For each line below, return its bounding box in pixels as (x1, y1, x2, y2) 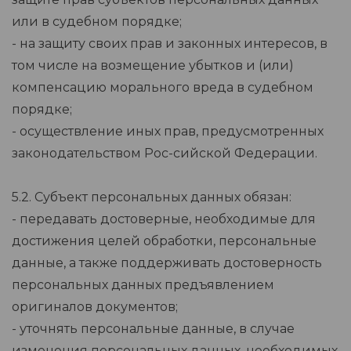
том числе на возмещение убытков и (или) (12, 58, 294, 74)
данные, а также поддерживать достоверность (12, 255, 322, 271)
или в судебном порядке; (12, 14, 182, 30)
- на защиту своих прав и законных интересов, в (12, 36, 327, 52)
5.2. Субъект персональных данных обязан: (12, 190, 291, 205)
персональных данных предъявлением (12, 277, 274, 293)
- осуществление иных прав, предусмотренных (12, 124, 324, 139)
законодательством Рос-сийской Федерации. (12, 146, 317, 161)
